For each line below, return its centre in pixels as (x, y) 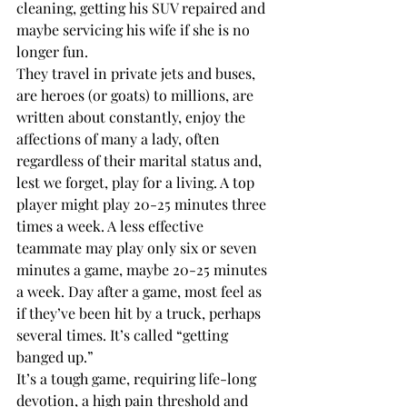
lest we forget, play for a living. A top (137, 182)
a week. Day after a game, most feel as (141, 291)
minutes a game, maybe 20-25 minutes (144, 269)
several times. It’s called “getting (124, 335)
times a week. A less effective (112, 226)
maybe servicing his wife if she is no (135, 30)
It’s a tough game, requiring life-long (138, 378)
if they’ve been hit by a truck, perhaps (140, 313)
